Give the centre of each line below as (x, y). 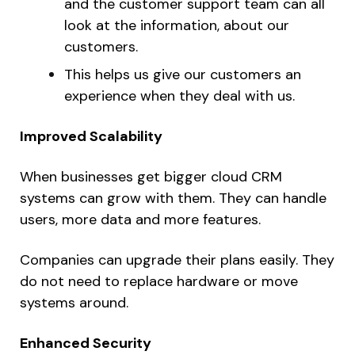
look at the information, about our (177, 26)
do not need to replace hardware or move (159, 282)
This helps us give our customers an (183, 75)
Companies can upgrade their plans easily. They (177, 260)
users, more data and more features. (140, 220)
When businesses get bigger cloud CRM (151, 177)
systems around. (74, 303)
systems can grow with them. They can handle (173, 198)
